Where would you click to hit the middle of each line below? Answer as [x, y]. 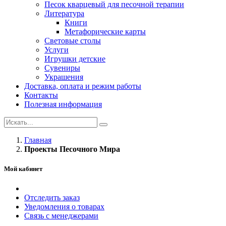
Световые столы [73, 41]
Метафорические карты [105, 32]
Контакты [41, 95]
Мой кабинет [23, 169]
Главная [38, 140]
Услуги [56, 50]
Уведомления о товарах [64, 207]
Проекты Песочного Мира [72, 149]
